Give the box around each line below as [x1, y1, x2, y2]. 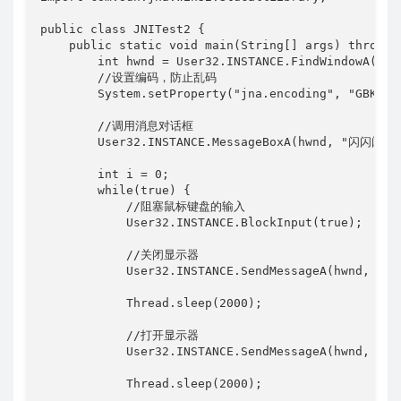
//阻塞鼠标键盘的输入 [40, 199, 245, 213]
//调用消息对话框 [40, 118, 193, 132]
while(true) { [40, 183, 191, 197]
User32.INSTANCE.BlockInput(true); [40, 215, 363, 229]
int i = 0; [40, 166, 169, 181]
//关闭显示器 [40, 247, 199, 261]
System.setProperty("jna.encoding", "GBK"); [40, 86, 398, 100]
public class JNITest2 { [40, 21, 205, 36]
